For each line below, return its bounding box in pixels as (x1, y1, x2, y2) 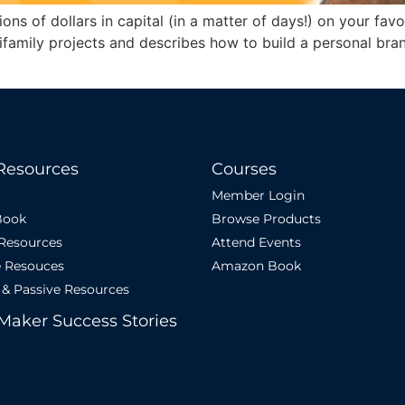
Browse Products (212, 210, 321, 227)
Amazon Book (212, 257, 301, 274)
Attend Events (212, 233, 301, 250)
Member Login (212, 186, 305, 203)
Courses (212, 158, 277, 179)
